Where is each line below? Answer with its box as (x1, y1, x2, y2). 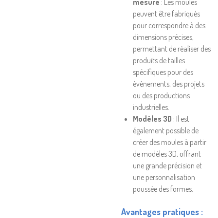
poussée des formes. (133, 184, 193, 194)
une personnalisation (133, 172, 195, 182)
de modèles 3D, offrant (133, 149, 201, 159)
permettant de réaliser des (133, 44, 211, 54)
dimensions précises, (133, 32, 194, 42)
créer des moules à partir (133, 137, 206, 147)
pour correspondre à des (133, 20, 205, 30)
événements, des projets (133, 79, 204, 89)
